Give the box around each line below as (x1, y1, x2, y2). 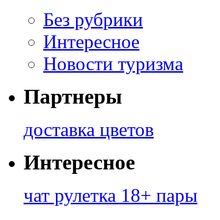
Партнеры (24, 85, 122, 109)
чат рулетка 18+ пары (24, 184, 197, 206)
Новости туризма (43, 53, 183, 75)
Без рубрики (43, 9, 143, 30)
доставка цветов (24, 119, 154, 140)
